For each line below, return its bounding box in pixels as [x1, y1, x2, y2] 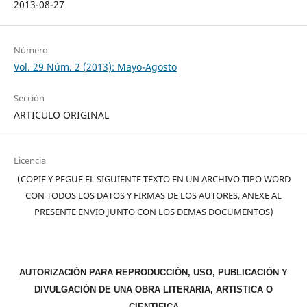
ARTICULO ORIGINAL [13, 108, 109, 122]
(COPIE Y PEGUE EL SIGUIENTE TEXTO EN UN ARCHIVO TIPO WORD [16, 173, 291, 186]
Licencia [13, 154, 46, 167]
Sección [13, 92, 45, 105]
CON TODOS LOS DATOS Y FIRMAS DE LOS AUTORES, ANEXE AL [25, 189, 282, 202]
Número [13, 44, 48, 57]
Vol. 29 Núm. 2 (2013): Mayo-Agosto [13, 60, 177, 74]
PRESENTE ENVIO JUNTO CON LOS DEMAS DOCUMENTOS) [34, 206, 273, 219]
